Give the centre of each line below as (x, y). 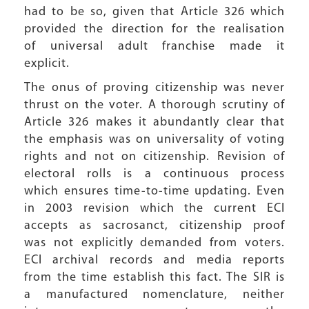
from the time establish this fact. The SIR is (154, 278)
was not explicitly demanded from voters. (154, 243)
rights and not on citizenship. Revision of (154, 157)
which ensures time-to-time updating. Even (154, 191)
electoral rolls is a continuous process (154, 174)
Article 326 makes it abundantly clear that (154, 122)
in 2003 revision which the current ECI (154, 209)
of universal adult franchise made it (154, 47)
